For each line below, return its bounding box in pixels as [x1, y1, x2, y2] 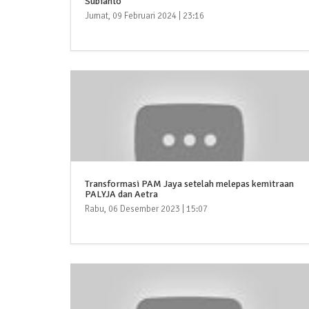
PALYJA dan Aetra [85, 188, 158, 201]
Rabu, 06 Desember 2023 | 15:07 [85, 203, 208, 215]
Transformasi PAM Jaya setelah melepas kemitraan [85, 178, 294, 190]
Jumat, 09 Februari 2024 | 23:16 [85, 10, 204, 22]
